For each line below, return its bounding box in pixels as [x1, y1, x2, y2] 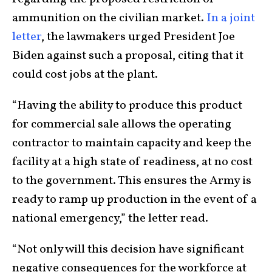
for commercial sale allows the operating [12, 116, 231, 134]
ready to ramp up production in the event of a [12, 191, 257, 209]
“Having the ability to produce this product [12, 97, 242, 115]
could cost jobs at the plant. [12, 66, 158, 84]
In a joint [206, 10, 255, 27]
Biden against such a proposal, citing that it [12, 47, 243, 65]
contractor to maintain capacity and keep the [12, 135, 251, 152]
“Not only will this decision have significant [12, 241, 244, 259]
